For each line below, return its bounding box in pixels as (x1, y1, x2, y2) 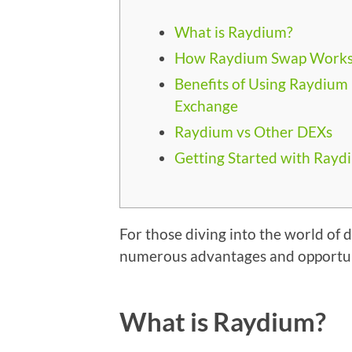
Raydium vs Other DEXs (174, 122, 332, 141)
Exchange (174, 96, 238, 115)
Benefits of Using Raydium (174, 74, 348, 93)
